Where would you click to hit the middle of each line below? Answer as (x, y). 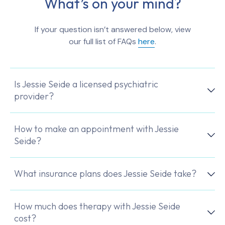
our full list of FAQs (103, 42)
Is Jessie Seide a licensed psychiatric (86, 84)
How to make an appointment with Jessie (96, 129)
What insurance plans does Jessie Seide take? (105, 174)
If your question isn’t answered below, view (113, 30)
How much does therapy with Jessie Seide (97, 206)
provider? (34, 96)
